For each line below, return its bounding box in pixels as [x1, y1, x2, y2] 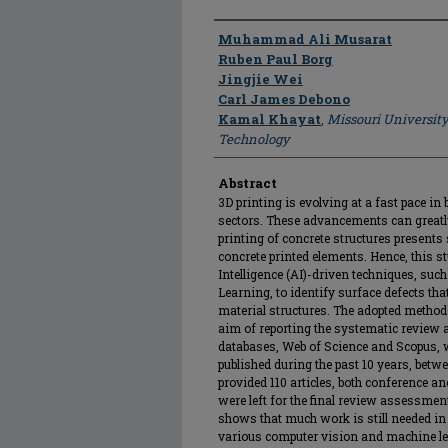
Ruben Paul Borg [218, 50, 333, 68]
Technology [218, 130, 290, 148]
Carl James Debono [218, 90, 350, 108]
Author [214, 23, 265, 53]
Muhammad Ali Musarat [218, 30, 392, 48]
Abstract [218, 174, 277, 192]
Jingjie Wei [218, 70, 303, 88]
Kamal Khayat [218, 110, 321, 128]
